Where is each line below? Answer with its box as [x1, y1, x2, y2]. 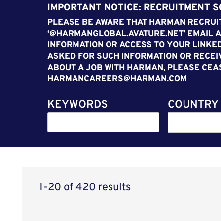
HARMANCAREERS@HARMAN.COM [47, 74, 187, 85]
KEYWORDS [47, 98, 108, 111]
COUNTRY [167, 98, 219, 111]
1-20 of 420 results [39, 181, 131, 194]
